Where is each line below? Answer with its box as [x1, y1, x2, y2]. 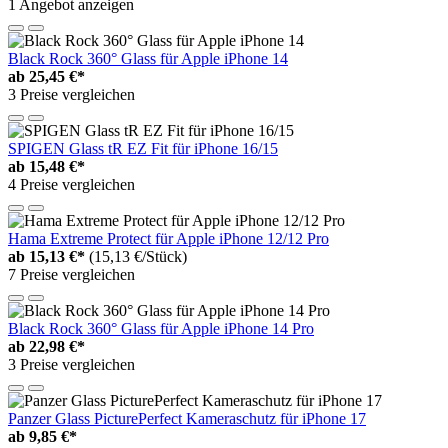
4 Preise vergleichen [8, 175, 135, 193]
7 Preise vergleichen [8, 265, 135, 283]
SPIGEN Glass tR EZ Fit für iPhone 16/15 [8, 139, 278, 157]
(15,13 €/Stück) [89, 247, 187, 265]
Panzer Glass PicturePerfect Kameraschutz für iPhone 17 [8, 409, 366, 427]
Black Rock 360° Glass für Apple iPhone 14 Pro [8, 319, 314, 337]
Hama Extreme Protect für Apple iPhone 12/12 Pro [8, 229, 329, 247]
